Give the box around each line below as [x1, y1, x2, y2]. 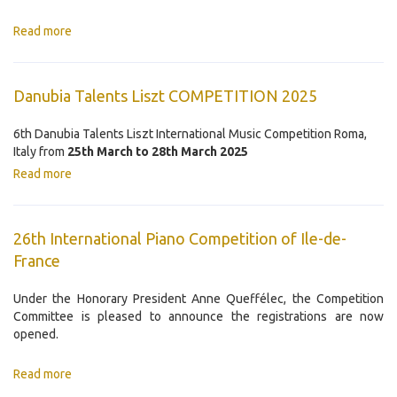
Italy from [13, 144, 67, 160]
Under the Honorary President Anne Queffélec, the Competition [13, 292, 384, 307]
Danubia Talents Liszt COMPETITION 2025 [13, 87, 317, 105]
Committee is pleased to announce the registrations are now [13, 309, 384, 324]
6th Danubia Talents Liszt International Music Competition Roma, [13, 127, 367, 142]
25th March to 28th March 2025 [67, 144, 248, 160]
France [13, 252, 60, 270]
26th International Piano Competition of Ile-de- [13, 230, 346, 248]
